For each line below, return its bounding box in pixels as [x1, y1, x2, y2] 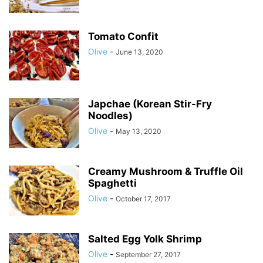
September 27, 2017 [116, 250, 181, 259]
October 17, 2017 [116, 194, 171, 203]
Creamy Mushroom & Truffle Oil [88, 166, 243, 177]
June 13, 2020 [116, 48, 163, 56]
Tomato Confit [88, 31, 159, 42]
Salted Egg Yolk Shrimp [88, 233, 202, 245]
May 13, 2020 [116, 127, 161, 136]
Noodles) [88, 110, 133, 122]
